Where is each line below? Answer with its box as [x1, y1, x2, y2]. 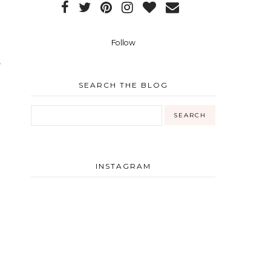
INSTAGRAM [95, 162, 151, 171]
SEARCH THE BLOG [78, 80, 168, 90]
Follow [111, 38, 135, 47]
